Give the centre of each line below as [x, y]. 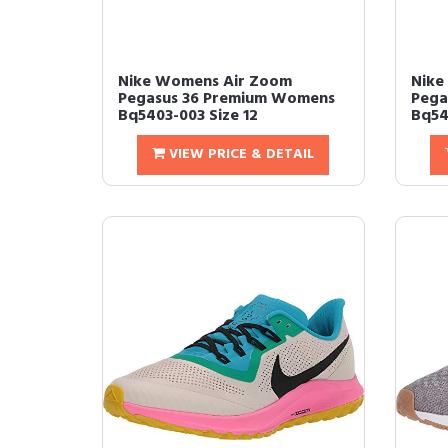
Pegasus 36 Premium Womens [226, 99]
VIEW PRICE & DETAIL [240, 154]
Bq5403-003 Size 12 [188, 116]
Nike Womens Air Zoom [205, 82]
